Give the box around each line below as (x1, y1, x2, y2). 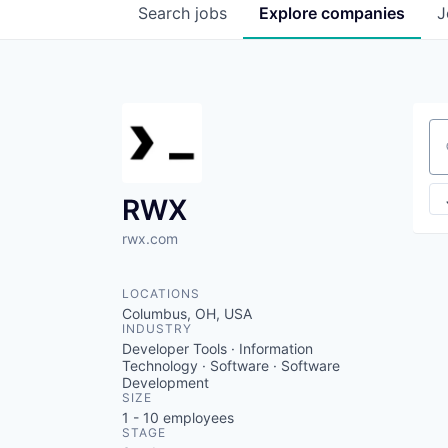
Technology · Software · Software (122, 357, 340, 374)
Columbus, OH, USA (122, 305, 252, 322)
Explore (259, 3, 321, 23)
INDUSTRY (122, 321, 192, 336)
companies (321, 3, 405, 23)
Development (122, 374, 209, 391)
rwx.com (122, 230, 178, 247)
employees (159, 409, 234, 426)
